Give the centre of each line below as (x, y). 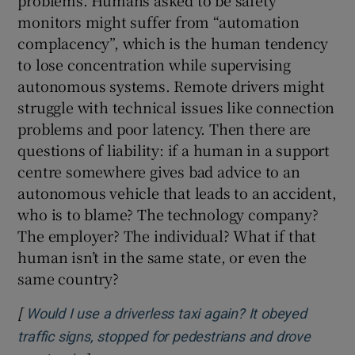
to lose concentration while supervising (154, 65)
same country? (68, 279)
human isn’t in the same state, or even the (162, 257)
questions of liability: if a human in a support (174, 150)
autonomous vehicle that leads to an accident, (177, 193)
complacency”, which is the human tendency (173, 43)
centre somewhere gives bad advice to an (159, 172)
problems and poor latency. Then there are (164, 129)
